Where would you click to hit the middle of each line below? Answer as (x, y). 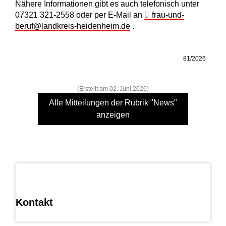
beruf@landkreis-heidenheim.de (73, 26)
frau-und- (168, 15)
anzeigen (113, 115)
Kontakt (34, 203)
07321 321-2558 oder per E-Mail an (80, 15)
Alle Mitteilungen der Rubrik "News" (113, 103)
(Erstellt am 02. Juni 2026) (113, 89)
